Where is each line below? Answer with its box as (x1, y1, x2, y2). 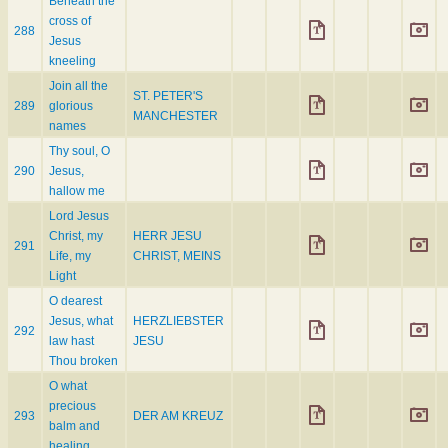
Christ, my (49, 229, 103, 244)
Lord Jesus (49, 209, 109, 224)
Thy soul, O (49, 144, 110, 159)
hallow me (49, 184, 105, 199)
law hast (49, 334, 94, 349)
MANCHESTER (133, 109, 218, 124)
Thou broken (49, 354, 118, 369)
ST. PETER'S (133, 89, 203, 104)
